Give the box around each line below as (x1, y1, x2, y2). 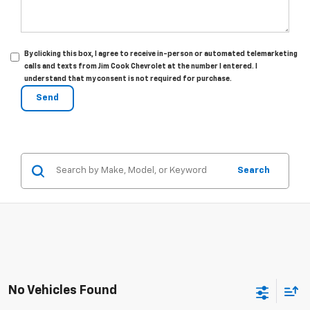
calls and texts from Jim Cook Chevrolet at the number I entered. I (24, 63, 257, 71)
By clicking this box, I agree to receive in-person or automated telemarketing (24, 51, 298, 58)
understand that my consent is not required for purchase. (24, 75, 232, 83)
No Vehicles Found (8, 284, 117, 297)
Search (237, 166, 270, 176)
